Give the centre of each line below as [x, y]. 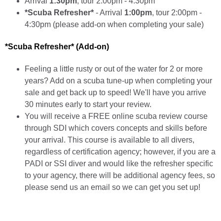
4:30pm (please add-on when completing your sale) [114, 24]
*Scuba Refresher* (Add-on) [57, 47]
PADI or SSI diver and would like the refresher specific [119, 164]
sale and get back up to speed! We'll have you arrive [115, 93]
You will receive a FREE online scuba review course [116, 116]
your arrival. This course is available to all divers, [110, 140]
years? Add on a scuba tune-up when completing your [118, 81]
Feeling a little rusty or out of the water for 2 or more [114, 69]
